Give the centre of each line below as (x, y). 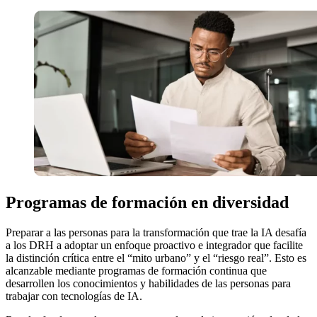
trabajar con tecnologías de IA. (74, 296)
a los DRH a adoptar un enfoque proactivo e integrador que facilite (154, 246)
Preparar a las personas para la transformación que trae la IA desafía (156, 233)
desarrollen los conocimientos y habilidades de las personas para (148, 284)
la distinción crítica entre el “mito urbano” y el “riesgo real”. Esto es (156, 258)
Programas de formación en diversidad (147, 203)
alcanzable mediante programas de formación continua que (136, 271)
